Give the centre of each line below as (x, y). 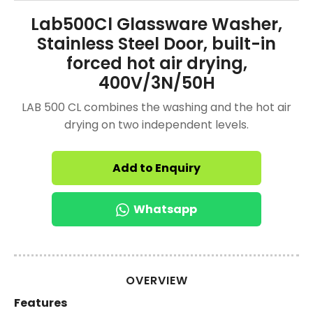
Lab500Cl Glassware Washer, (156, 24)
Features (41, 303)
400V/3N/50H (156, 83)
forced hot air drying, (156, 63)
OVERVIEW (156, 281)
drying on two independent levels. (156, 125)
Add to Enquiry (156, 168)
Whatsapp (165, 209)
